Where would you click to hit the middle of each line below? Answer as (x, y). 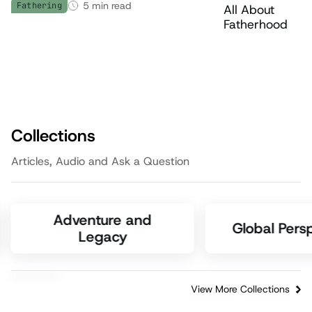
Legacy (103, 237)
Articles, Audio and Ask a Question (101, 161)
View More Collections (240, 289)
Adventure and (102, 220)
